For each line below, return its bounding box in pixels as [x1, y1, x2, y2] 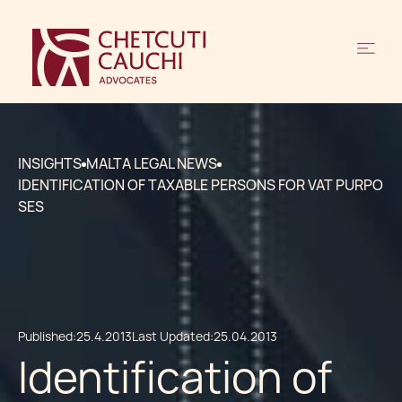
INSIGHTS [18, 154, 82, 173]
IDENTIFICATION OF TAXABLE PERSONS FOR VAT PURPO [18, 176, 383, 195]
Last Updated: [132, 328, 214, 345]
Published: [18, 328, 76, 345]
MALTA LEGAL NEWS [86, 154, 217, 173]
